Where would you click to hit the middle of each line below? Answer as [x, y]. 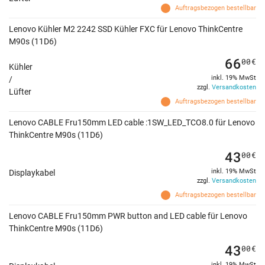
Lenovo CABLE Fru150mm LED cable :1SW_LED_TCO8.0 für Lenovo [132, 123]
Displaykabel [32, 173]
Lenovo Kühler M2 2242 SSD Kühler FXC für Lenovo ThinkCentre [126, 29]
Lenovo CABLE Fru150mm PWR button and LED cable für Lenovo [128, 216]
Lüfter [20, 92]
